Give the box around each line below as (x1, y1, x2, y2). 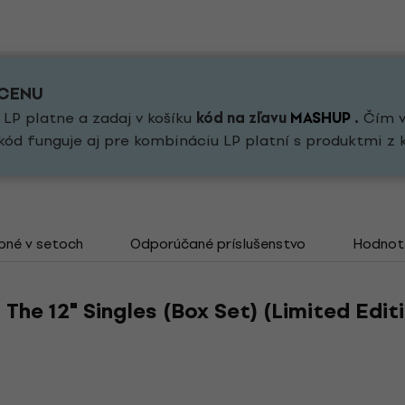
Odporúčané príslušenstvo (130, 231, 306, 255)
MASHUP (290, 106, 351, 130)
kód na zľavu (196, 106, 290, 130)
